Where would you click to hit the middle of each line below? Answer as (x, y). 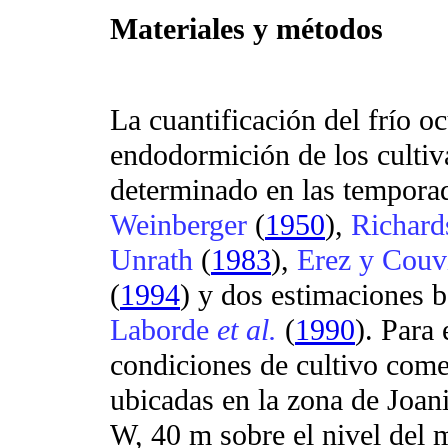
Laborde (163, 329)
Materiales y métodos (246, 29)
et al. (247, 329)
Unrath (151, 259)
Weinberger (178, 224)
